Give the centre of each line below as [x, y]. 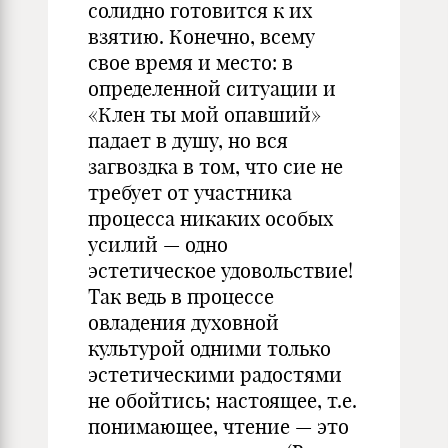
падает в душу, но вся [188, 140]
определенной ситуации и [212, 88]
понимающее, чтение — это [218, 426]
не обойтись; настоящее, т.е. [222, 400]
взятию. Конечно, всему [201, 36]
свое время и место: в [190, 62]
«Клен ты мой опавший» [204, 114]
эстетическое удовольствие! [220, 270]
